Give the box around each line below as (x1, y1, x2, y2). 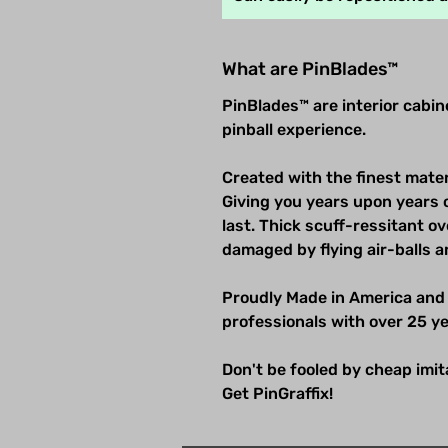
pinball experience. (222, 119, 366, 139)
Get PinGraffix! (222, 383, 333, 403)
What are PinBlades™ (222, 57, 399, 80)
